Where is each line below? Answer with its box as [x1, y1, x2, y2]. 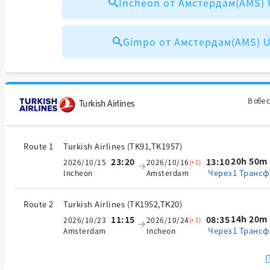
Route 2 [24, 198, 54, 210]
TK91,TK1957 [130, 140, 180, 152]
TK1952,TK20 [130, 198, 180, 210]
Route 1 [24, 140, 54, 152]
